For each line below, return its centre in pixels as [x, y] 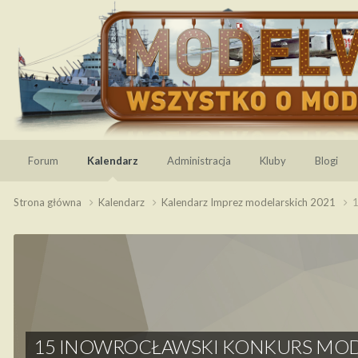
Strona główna [49, 202]
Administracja [199, 161]
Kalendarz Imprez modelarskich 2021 [250, 202]
